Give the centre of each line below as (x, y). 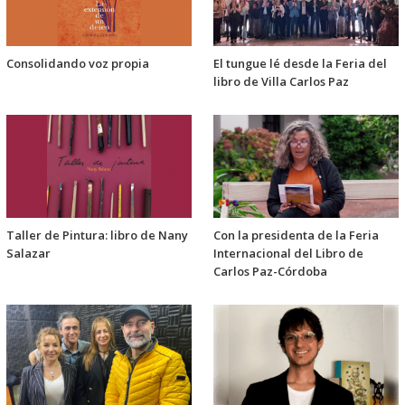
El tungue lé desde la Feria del (300, 63)
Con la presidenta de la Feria (296, 235)
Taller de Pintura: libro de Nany (97, 235)
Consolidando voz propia (78, 63)
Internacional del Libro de (288, 253)
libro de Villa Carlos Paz (281, 81)
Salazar (28, 253)
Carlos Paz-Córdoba (270, 271)
